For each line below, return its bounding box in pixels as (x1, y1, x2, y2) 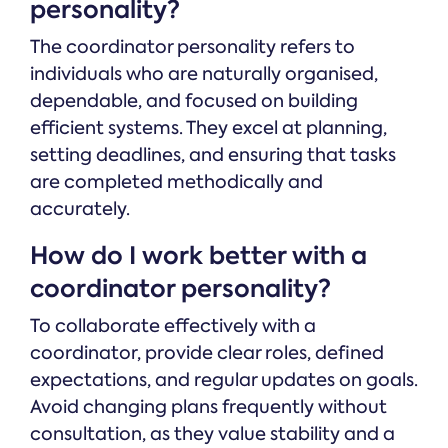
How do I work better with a (30, 239, 367, 273)
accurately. (30, 197, 130, 222)
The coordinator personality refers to (30, 35, 355, 60)
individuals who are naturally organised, (30, 62, 378, 87)
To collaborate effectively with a (30, 314, 316, 339)
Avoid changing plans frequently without (30, 395, 387, 420)
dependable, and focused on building (30, 89, 358, 114)
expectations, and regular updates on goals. (30, 368, 418, 393)
